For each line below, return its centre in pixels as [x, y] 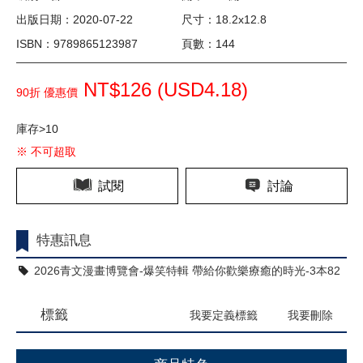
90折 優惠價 [47, 93]
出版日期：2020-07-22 [75, 20]
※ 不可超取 [46, 152]
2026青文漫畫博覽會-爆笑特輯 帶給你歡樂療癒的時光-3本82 [186, 271]
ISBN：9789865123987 [77, 44]
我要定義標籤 [224, 316]
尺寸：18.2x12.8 [224, 20]
